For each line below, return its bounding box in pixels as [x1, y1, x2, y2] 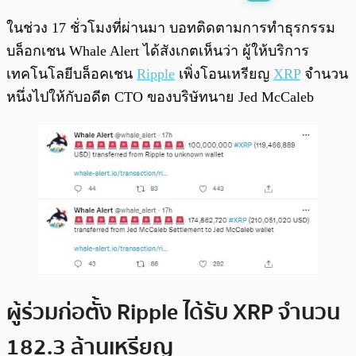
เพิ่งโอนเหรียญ [175, 66, 273, 83]
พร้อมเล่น [46, 15, 83, 25]
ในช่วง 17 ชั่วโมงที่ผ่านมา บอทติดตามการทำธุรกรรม [6, 20, 335, 37]
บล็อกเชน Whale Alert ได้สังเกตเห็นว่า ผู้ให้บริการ [6, 43, 309, 60]
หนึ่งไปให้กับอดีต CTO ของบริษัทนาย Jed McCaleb [6, 89, 314, 106]
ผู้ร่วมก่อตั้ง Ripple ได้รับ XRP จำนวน [6, 294, 340, 330]
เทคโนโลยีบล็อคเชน [6, 66, 137, 83]
